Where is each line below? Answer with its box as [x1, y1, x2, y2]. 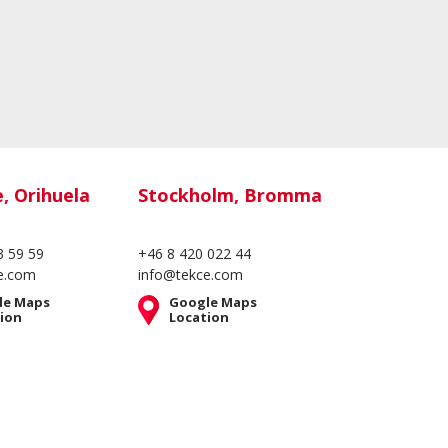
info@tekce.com [138, 265, 244, 284]
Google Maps [169, 293, 258, 311]
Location [169, 308, 230, 326]
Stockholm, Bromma [138, 183, 323, 207]
